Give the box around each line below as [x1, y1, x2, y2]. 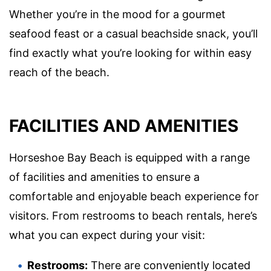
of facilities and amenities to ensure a [9, 170, 200, 183]
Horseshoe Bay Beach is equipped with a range [9, 151, 250, 164]
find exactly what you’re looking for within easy [9, 47, 252, 60]
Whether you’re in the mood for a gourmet [9, 8, 226, 21]
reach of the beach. [9, 66, 109, 79]
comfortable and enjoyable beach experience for [9, 189, 259, 203]
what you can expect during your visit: [9, 228, 205, 241]
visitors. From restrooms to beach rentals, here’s [9, 209, 257, 222]
